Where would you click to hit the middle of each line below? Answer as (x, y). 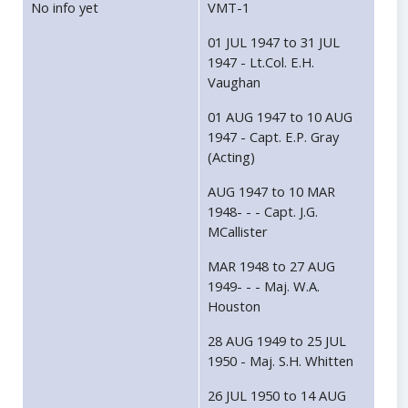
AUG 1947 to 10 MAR (271, 192)
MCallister (238, 232)
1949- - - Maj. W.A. (264, 286)
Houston (234, 306)
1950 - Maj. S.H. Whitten (280, 361)
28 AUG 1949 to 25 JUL (277, 341)
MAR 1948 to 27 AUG (271, 266)
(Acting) (231, 157)
